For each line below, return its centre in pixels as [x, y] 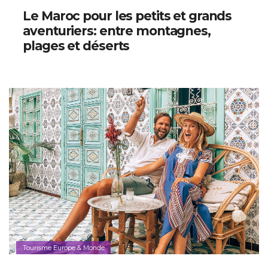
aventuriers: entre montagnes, [117, 31]
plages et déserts [76, 46]
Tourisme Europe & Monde [63, 248]
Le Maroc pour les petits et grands [127, 16]
